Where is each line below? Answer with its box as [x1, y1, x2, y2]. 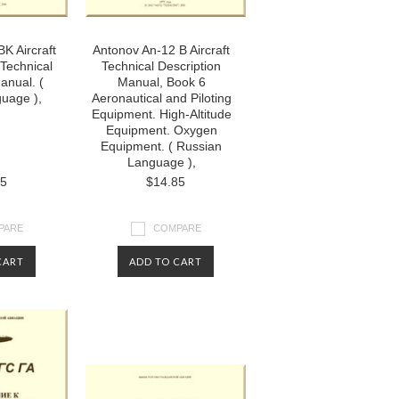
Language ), [126, 155, 196, 169]
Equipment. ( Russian [101, 139, 222, 153]
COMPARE [153, 222, 201, 233]
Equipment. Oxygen [105, 123, 217, 137]
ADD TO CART [129, 256, 202, 267]
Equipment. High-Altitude [91, 107, 232, 121]
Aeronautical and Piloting [91, 91, 232, 105]
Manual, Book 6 [117, 75, 206, 89]
